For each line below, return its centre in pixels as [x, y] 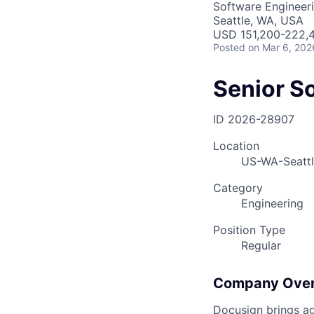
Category [238, 188]
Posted [229, 47]
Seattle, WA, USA [258, 20]
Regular [261, 246]
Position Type [249, 230]
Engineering [272, 204]
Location [236, 146]
